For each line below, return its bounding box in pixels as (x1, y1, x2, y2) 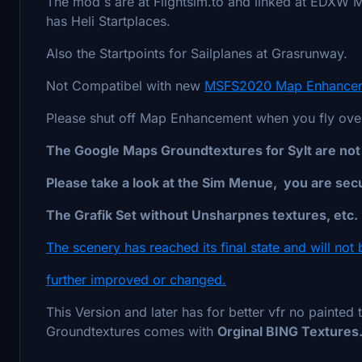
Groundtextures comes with (46, 322, 217, 339)
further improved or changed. (46, 271, 226, 288)
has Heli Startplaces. (46, 12, 170, 29)
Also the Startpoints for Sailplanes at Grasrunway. (46, 44, 347, 61)
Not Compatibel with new (46, 77, 204, 94)
